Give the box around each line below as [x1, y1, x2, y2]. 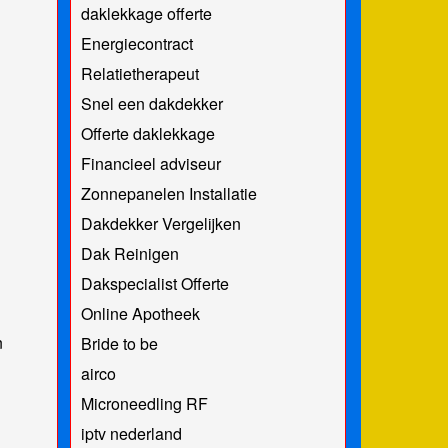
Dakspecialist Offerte [80, 271, 229, 295]
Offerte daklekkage [80, 121, 215, 145]
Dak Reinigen [80, 241, 179, 265]
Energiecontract [80, 31, 193, 55]
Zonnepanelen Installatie [80, 181, 257, 205]
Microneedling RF [80, 391, 208, 415]
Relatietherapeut [80, 61, 199, 85]
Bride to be [80, 331, 158, 355]
